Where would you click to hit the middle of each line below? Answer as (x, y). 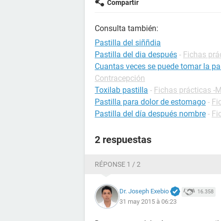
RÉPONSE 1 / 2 (118, 164)
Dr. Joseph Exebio (144, 191)
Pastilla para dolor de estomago (150, 102)
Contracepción (120, 78)
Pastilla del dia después (136, 55)
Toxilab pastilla (121, 90)
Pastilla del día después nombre (150, 114)
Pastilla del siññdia (128, 43)
